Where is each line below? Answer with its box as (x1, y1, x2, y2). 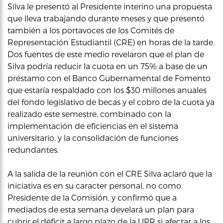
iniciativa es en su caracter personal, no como (7, 180, 181, 190)
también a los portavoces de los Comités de (7, 25, 174, 35)
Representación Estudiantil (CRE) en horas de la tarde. (7, 37, 215, 47)
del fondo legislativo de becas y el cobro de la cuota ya (7, 97, 215, 107)
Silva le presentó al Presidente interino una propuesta (7, 1, 212, 11)
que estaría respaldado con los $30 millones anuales (7, 85, 207, 95)
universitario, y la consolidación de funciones (7, 132, 178, 142)
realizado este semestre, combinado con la (7, 109, 171, 118)
